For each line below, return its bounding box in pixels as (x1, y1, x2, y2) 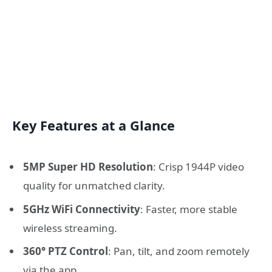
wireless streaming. (23, 220, 117, 235)
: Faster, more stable (140, 202, 237, 216)
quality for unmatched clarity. (23, 178, 165, 193)
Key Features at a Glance (12, 117, 175, 135)
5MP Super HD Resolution (23, 160, 153, 174)
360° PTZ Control (23, 244, 108, 259)
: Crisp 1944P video (153, 160, 244, 174)
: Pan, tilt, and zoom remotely (108, 244, 250, 259)
